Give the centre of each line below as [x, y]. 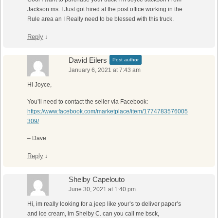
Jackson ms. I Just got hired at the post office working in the [105, 9]
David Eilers [88, 60]
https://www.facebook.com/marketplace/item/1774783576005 [108, 112]
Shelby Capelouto [97, 180]
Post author [126, 60]
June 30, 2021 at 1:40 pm [102, 190]
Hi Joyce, [39, 85]
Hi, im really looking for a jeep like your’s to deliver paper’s [104, 204]
